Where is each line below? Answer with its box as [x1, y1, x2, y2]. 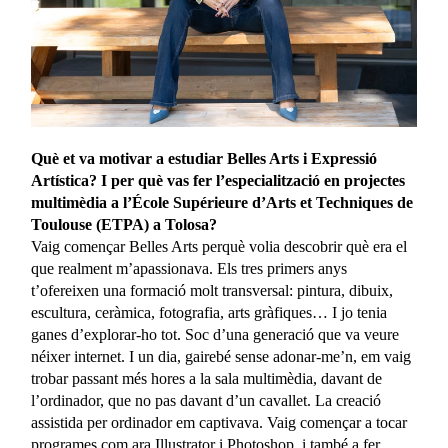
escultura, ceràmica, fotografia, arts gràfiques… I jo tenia [31, 303, 388, 321]
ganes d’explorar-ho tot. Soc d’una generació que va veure [31, 325, 400, 343]
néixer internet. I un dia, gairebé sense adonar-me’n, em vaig [31, 347, 412, 365]
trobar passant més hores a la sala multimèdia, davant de [31, 369, 383, 387]
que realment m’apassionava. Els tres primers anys [31, 259, 348, 277]
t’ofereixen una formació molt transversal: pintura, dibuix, [31, 281, 394, 299]
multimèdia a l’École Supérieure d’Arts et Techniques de [31, 193, 414, 211]
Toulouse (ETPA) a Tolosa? [31, 215, 218, 233]
